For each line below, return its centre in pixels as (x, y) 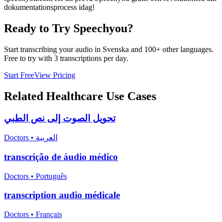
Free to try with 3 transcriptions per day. (66, 58)
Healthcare (75, 96)
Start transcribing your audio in (53, 49)
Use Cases (130, 96)
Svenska (116, 49)
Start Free (19, 75)
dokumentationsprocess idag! (49, 7)
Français (49, 215)
